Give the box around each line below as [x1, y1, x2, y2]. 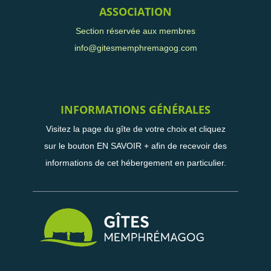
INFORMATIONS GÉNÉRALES [60, 102, 211, 117]
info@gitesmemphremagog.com [74, 43, 197, 53]
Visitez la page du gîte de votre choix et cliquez [45, 124, 226, 134]
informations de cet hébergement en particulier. [45, 158, 226, 168]
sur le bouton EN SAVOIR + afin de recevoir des [44, 141, 227, 151]
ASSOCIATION [99, 4, 172, 19]
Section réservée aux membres [76, 26, 195, 36]
